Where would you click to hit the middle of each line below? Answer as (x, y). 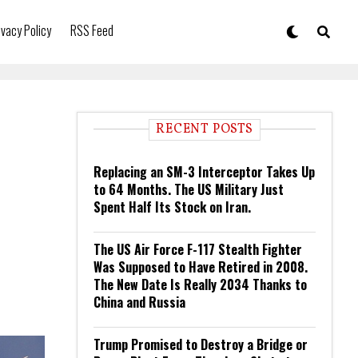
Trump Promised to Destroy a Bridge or (201, 344)
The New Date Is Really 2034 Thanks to (200, 284)
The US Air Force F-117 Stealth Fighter (198, 249)
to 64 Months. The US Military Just (189, 189)
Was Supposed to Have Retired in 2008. (201, 267)
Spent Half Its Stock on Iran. (172, 207)
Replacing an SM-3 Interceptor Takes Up (204, 172)
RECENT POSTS (205, 129)
